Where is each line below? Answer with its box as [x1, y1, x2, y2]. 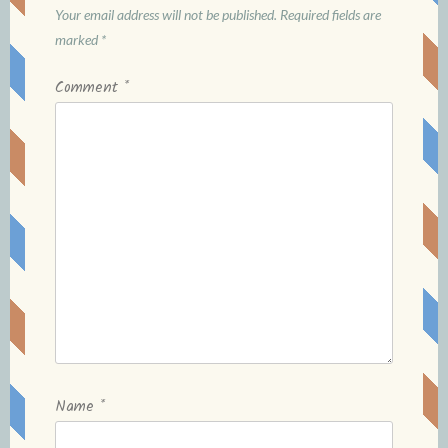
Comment [55, 75, 124, 100]
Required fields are [280, 5, 381, 23]
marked [55, 30, 101, 48]
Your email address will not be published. [55, 5, 277, 23]
